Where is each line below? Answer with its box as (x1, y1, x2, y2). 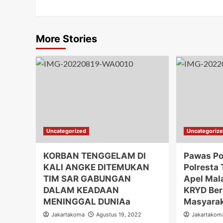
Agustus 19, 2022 (96, 211, 141, 219)
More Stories (36, 33, 97, 45)
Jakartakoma (51, 211, 85, 219)
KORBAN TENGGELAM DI (43, 151, 146, 161)
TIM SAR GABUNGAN (43, 174, 131, 184)
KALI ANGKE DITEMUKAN (43, 162, 149, 173)
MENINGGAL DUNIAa (43, 197, 130, 207)
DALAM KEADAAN (43, 185, 119, 196)
